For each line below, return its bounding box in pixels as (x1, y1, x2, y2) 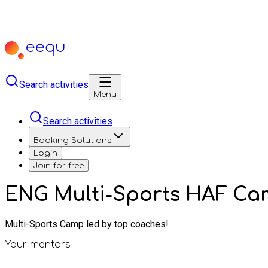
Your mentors (5, 239, 71, 250)
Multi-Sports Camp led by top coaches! (5, 218, 169, 230)
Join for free (33, 161, 84, 170)
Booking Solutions (33, 136, 111, 145)
